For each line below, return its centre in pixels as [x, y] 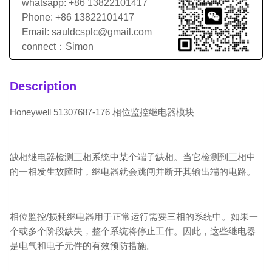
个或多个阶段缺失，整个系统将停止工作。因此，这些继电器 [133, 231]
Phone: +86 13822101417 [78, 17]
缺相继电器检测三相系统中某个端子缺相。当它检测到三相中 [133, 157]
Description [43, 86]
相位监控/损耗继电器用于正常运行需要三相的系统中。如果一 [134, 216]
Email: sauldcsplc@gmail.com [87, 32]
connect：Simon [58, 46]
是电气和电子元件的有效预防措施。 [83, 245]
